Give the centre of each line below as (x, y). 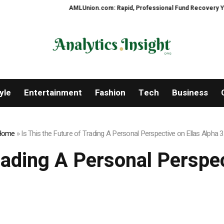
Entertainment (53, 93)
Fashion (110, 93)
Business (190, 93)
